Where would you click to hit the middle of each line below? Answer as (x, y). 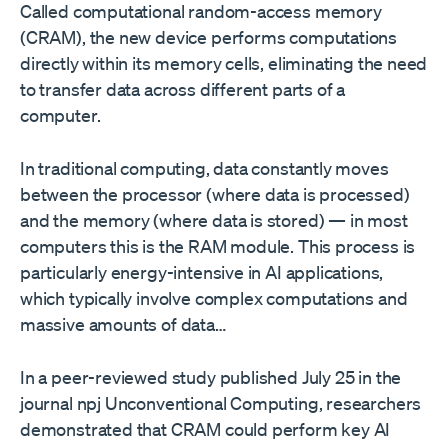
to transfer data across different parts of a (183, 89)
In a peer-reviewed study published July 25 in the (211, 377)
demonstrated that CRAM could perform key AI (205, 429)
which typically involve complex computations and (214, 298)
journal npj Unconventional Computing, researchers (221, 403)
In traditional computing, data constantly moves (204, 168)
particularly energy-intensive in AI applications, (202, 272)
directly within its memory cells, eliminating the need (224, 63)
